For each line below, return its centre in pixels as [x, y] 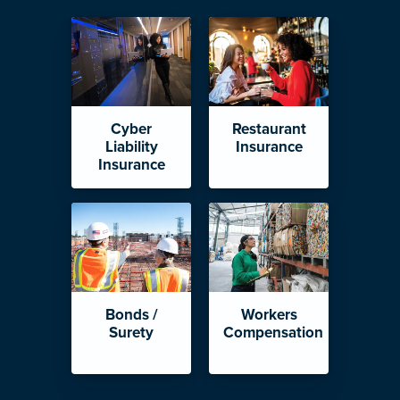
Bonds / [131, 315]
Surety [131, 333]
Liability [131, 147]
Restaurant [269, 129]
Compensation [273, 333]
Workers [269, 315]
